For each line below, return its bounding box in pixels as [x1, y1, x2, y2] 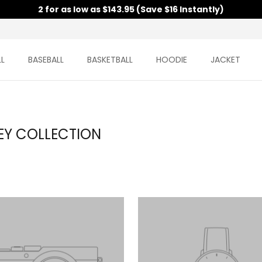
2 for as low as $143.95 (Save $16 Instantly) [38, 4, 224, 15]
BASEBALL [28, 54, 64, 66]
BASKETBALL [87, 54, 133, 66]
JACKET [211, 54, 241, 66]
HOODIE [156, 54, 188, 66]
